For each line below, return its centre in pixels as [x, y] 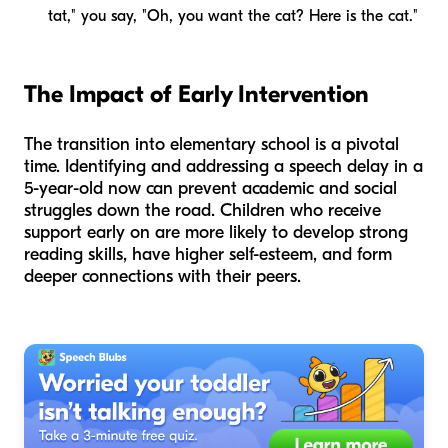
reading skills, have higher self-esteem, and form [208, 255]
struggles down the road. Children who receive [202, 211]
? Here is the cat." [357, 16]
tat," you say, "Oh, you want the [161, 16]
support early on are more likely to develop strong [216, 233]
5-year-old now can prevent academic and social [210, 189]
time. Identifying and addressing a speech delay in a [223, 167]
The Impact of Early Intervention [196, 94]
